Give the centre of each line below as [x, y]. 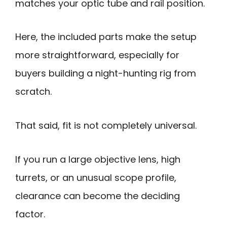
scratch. [33, 92]
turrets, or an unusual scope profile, [96, 177]
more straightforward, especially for [97, 55]
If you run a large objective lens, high [98, 159]
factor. [30, 214]
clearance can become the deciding [98, 196]
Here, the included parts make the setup [106, 37]
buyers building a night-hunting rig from [106, 73]
